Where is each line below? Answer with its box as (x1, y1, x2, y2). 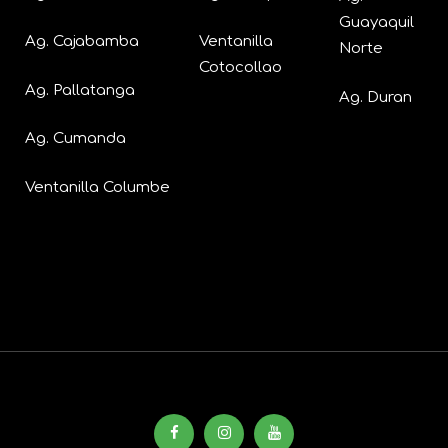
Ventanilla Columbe (25, 178, 170, 196)
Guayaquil (339, 14, 414, 32)
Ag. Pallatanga (25, 81, 135, 99)
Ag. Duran (339, 88, 412, 106)
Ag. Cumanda (25, 130, 126, 148)
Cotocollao (199, 59, 282, 77)
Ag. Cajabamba (25, 33, 139, 51)
